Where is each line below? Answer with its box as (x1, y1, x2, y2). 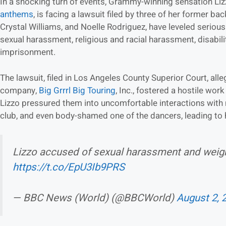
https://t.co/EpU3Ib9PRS (13, 160, 125, 176)
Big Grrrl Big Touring (39, 84, 116, 97)
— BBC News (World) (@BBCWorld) (13, 190, 177, 206)
